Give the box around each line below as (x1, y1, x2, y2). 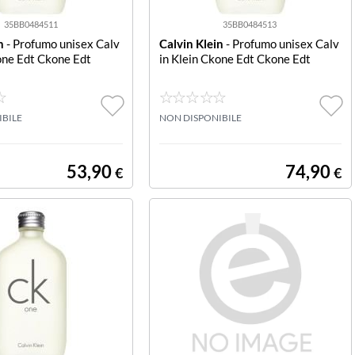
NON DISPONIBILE (158, 112, 242, 124)
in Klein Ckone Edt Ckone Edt (158, 52, 311, 66)
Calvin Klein (158, 36, 223, 51)
